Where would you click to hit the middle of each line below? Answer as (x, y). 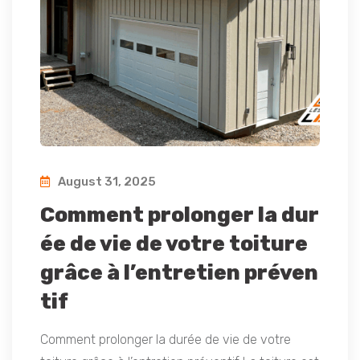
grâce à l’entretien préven (179, 273)
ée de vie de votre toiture (174, 244)
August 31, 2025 (106, 182)
